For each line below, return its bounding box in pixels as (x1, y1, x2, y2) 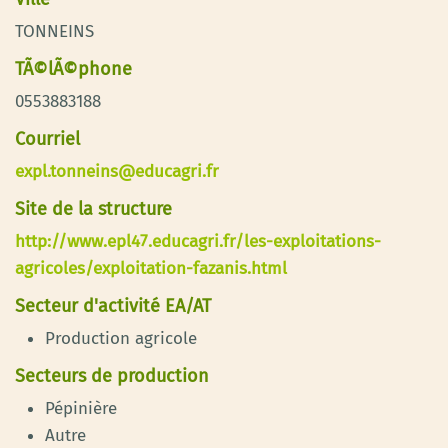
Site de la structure (15, 197, 172, 220)
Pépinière (45, 397, 117, 419)
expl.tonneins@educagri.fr (15, 160, 219, 182)
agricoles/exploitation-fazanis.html (15, 257, 287, 279)
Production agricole (45, 327, 197, 349)
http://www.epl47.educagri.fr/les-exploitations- (15, 230, 381, 252)
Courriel (15, 127, 80, 150)
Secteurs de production (15, 364, 209, 387)
